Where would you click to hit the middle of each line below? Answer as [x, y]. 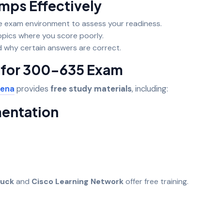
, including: [152, 88]
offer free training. [158, 181]
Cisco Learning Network [77, 181]
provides [32, 88]
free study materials [91, 88]
